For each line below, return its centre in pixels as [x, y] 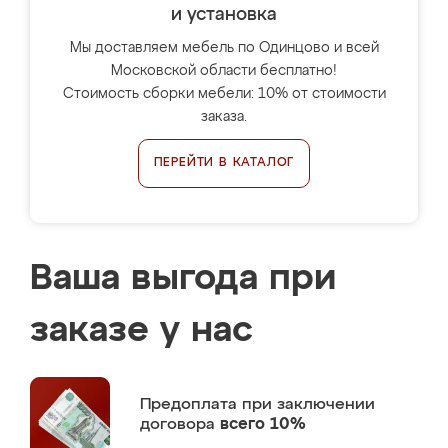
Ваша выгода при [183, 279]
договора [180, 424]
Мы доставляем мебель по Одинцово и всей [224, 48]
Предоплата [191, 404]
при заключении [308, 404]
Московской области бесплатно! [224, 71]
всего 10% [263, 424]
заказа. [224, 117]
